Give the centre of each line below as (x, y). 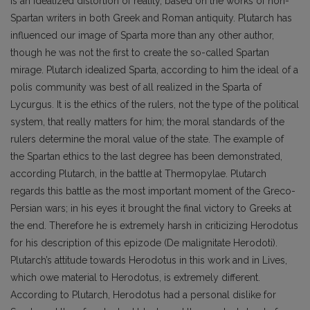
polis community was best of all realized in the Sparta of (136, 87)
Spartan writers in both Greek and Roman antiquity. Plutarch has (151, 18)
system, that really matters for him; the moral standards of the (147, 122)
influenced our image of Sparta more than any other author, (142, 35)
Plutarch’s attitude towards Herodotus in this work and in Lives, (149, 260)
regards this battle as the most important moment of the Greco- (153, 191)
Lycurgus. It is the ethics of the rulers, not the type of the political (155, 104)
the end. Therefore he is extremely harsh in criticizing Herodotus (154, 226)
